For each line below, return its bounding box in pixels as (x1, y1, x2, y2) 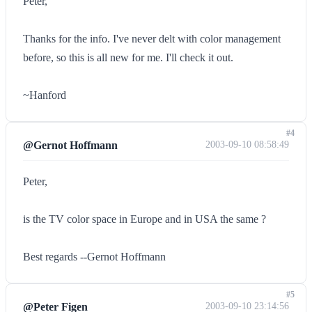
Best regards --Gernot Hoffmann (23, 251, 166, 263)
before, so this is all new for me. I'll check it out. (23, 52, 233, 63)
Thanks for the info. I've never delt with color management (23, 33, 281, 45)
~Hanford (23, 89, 66, 101)
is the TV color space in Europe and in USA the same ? (23, 213, 266, 225)
